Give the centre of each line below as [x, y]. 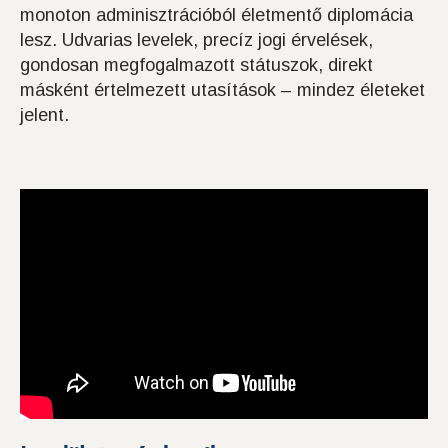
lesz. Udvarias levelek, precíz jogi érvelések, [196, 40]
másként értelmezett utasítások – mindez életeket [222, 90]
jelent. [44, 115]
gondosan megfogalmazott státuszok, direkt [196, 65]
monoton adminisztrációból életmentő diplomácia [216, 15]
